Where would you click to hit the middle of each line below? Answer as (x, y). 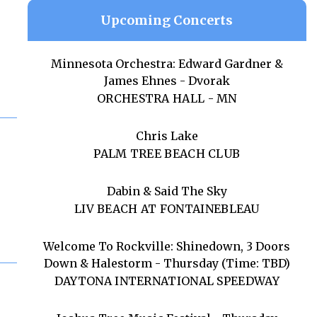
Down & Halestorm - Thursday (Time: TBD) (167, 263)
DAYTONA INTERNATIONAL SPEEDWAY (167, 281)
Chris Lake (167, 136)
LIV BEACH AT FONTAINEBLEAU (167, 209)
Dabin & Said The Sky (167, 191)
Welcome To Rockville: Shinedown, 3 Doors (167, 246)
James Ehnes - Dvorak (167, 81)
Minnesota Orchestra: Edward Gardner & (167, 64)
